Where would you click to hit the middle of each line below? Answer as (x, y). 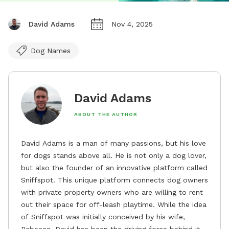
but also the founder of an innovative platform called (114, 167)
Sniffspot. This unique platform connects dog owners (114, 180)
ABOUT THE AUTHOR (106, 114)
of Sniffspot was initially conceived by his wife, (103, 216)
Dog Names (51, 50)
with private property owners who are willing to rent (112, 192)
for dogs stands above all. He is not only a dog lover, (114, 155)
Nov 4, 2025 (132, 24)
